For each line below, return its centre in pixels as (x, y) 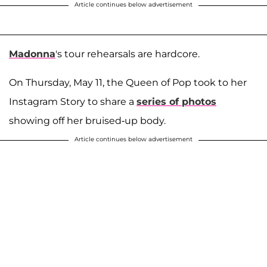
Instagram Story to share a (73, 101)
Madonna (32, 54)
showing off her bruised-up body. (87, 120)
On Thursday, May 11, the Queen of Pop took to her (128, 82)
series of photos (176, 101)
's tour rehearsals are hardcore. (128, 54)
